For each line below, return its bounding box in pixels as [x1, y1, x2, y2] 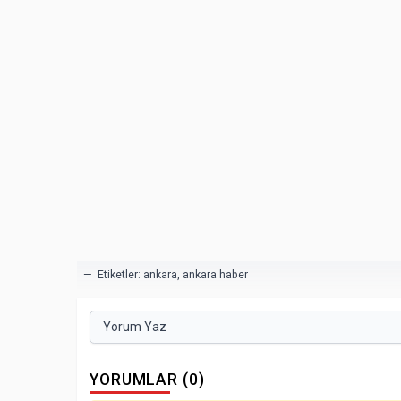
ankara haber [183, 268, 248, 281]
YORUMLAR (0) [90, 371, 205, 389]
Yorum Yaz [103, 320, 166, 335]
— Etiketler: [83, 268, 143, 281]
